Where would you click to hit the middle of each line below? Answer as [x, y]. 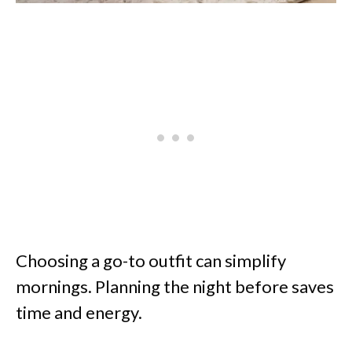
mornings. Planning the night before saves [175, 287]
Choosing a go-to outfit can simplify [151, 261]
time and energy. [79, 313]
